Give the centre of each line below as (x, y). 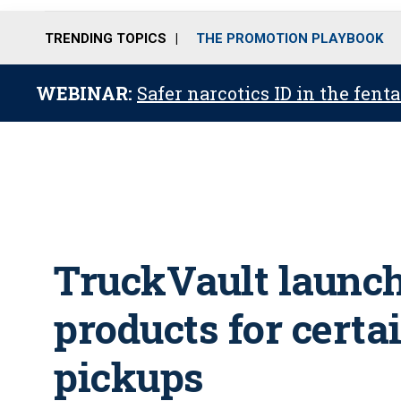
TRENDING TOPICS (106, 38)
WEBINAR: (86, 93)
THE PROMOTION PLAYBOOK (290, 38)
